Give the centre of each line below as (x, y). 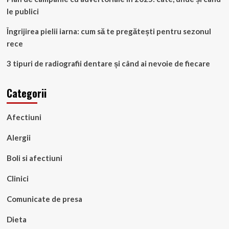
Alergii (18, 137)
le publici (22, 11)
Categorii (26, 93)
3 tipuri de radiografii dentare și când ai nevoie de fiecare (108, 63)
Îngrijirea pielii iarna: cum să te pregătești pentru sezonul (109, 31)
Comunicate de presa (44, 199)
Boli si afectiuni (34, 158)
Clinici (17, 178)
